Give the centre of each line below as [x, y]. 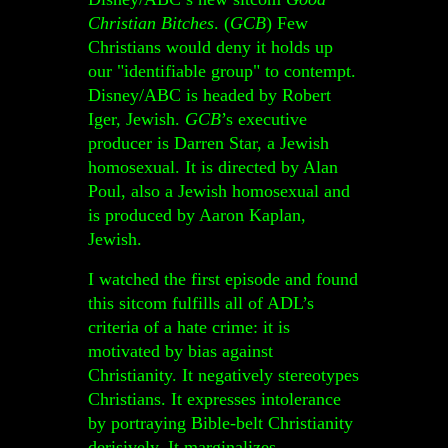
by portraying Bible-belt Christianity [220, 423]
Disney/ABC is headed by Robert [209, 95]
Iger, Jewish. [136, 119]
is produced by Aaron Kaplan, [197, 215]
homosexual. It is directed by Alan [213, 167]
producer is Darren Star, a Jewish [208, 143]
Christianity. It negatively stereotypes [223, 375]
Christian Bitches [151, 23]
